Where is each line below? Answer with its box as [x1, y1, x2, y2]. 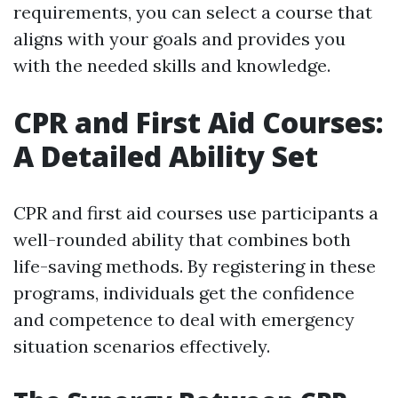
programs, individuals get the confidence [13, 282, 354, 305]
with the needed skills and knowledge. [13, 54, 330, 77]
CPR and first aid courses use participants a [13, 202, 378, 225]
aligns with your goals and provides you [13, 28, 346, 51]
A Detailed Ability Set [13, 137, 318, 176]
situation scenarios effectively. [13, 335, 270, 358]
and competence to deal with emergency [13, 308, 354, 331]
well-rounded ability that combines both [13, 228, 351, 251]
